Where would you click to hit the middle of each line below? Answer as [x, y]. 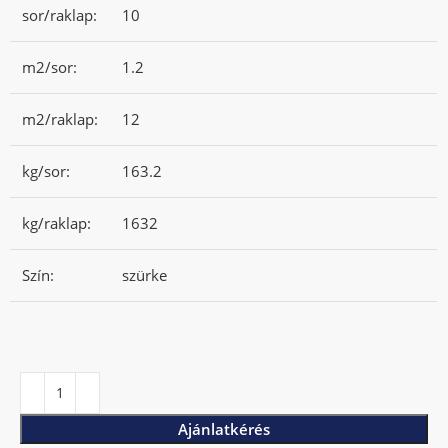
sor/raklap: [60, 14]
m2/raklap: [60, 118]
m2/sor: [50, 66]
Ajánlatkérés [224, 428]
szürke [145, 274]
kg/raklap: [57, 222]
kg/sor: [46, 170]
